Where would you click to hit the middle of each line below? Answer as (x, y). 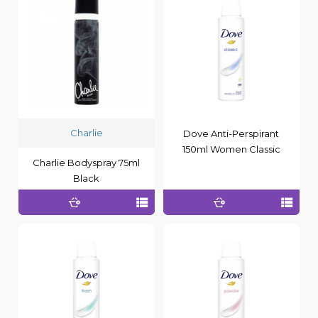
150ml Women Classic (231, 149)
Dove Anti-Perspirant (231, 133)
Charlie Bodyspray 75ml (87, 162)
